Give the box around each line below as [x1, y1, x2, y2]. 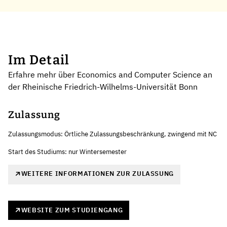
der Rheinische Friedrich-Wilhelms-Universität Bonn [8, 82, 198, 92]
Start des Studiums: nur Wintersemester [8, 147, 127, 157]
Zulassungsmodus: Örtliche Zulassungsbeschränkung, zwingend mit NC [8, 130, 217, 139]
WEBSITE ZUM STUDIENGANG [21, 205, 123, 214]
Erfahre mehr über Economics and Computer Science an [8, 69, 212, 80]
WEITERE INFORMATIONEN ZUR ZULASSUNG [21, 169, 174, 178]
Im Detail [8, 52, 70, 68]
